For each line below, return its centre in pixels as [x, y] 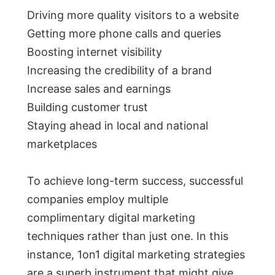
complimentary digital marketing [111, 218]
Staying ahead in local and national [118, 126]
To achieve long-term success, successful [135, 181]
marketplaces [62, 144]
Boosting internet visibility [95, 52]
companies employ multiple [98, 199]
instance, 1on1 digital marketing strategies [136, 255]
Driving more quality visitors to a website [133, 15]
